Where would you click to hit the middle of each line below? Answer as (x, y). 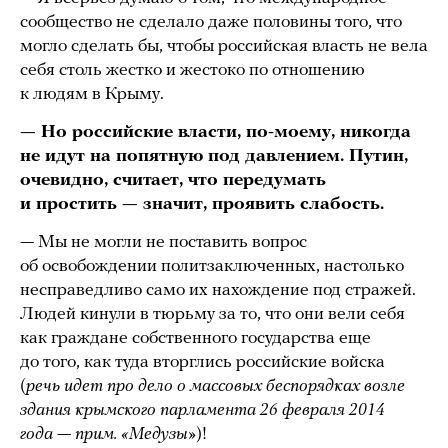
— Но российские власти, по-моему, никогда (215, 133)
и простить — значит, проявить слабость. (202, 205)
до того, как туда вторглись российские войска (202, 363)
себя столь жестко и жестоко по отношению (192, 71)
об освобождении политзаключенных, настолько (212, 267)
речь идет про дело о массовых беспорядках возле (215, 387)
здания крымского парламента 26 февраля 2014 (202, 411)
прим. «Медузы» (135, 435)
